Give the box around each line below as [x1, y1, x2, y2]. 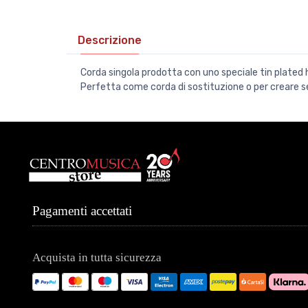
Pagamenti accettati [32, 203, 132, 219]
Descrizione [78, 34, 142, 47]
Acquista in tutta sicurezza [32, 250, 162, 264]
